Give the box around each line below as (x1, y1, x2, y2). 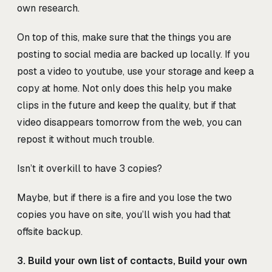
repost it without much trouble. (17, 132, 154, 146)
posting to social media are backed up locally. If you (17, 47, 250, 61)
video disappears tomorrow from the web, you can (17, 115, 242, 129)
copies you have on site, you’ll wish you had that (17, 208, 231, 221)
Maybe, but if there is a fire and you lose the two (17, 191, 232, 204)
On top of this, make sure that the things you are (17, 30, 231, 44)
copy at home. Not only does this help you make (17, 81, 232, 95)
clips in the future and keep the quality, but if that (17, 98, 236, 112)
